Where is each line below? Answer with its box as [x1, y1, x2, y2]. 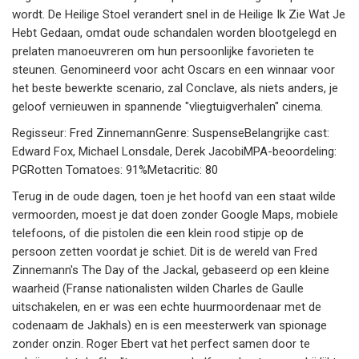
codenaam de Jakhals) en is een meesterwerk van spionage [12, 318, 327, 333]
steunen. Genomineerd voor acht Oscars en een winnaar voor [12, 63, 335, 78]
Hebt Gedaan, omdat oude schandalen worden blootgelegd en [12, 26, 337, 41]
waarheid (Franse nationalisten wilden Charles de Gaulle [12, 281, 304, 296]
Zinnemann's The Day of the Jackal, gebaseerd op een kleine [12, 263, 329, 278]
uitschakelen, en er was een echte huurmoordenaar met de [12, 300, 321, 315]
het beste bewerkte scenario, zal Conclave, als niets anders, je [12, 81, 338, 96]
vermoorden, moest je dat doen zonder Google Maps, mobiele [12, 208, 338, 223]
